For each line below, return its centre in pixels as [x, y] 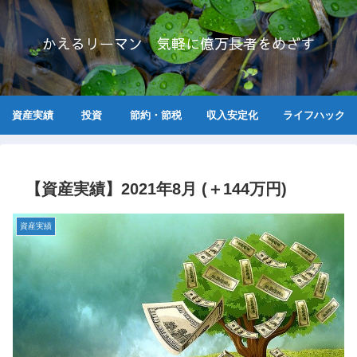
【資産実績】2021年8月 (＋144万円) [156, 188]
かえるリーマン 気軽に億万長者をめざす [178, 43]
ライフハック [314, 115]
